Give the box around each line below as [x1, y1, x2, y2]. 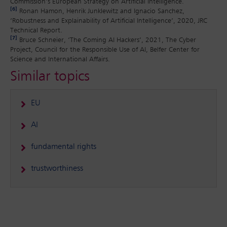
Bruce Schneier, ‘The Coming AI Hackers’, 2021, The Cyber [17, 36, 196, 44]
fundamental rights [31, 143, 96, 152]
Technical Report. [10, 27, 62, 34]
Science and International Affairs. [10, 56, 110, 63]
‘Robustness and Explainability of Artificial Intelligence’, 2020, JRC [10, 17, 207, 25]
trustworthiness [31, 165, 83, 173]
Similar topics [10, 69, 90, 84]
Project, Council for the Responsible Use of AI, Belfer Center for [10, 46, 200, 54]
